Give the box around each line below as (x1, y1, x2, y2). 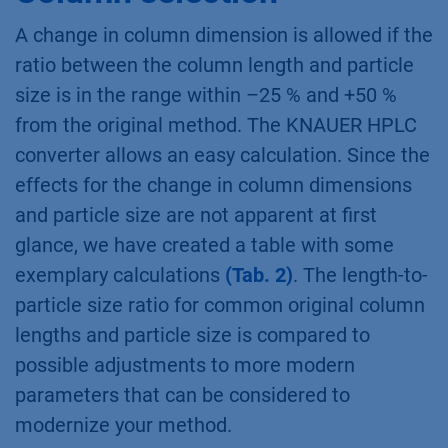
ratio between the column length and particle (15, 53, 414, 78)
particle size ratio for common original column (15, 293, 425, 318)
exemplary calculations (15, 263, 225, 288)
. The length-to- (293, 263, 428, 288)
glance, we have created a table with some (15, 233, 394, 258)
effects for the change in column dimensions (15, 173, 412, 198)
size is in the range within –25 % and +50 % (15, 83, 397, 108)
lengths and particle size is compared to (15, 323, 370, 348)
